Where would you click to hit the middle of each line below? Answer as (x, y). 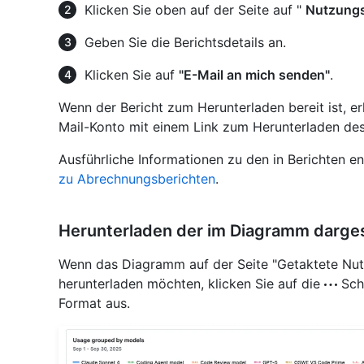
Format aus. (94, 303)
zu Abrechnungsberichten (137, 179)
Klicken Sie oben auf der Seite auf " (195, 10)
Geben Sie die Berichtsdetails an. (185, 43)
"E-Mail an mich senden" (254, 75)
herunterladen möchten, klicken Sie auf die (191, 284)
